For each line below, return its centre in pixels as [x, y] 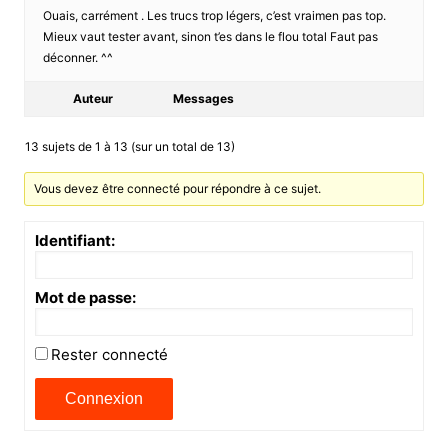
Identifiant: [74, 240]
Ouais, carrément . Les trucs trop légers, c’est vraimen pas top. [214, 15]
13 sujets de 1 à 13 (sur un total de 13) [129, 146]
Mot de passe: [85, 297]
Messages [203, 98]
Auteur [92, 98]
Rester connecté [109, 354]
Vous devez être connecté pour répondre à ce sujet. [178, 188]
